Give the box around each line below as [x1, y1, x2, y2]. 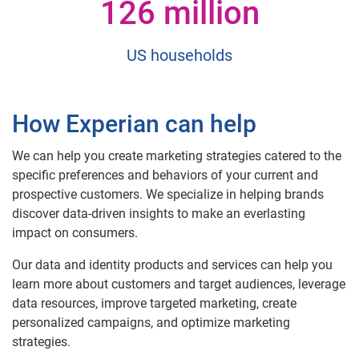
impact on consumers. [12, 224, 138, 240]
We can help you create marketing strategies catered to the [12, 147, 341, 163]
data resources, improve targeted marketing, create [12, 295, 296, 311]
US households [127, 45, 232, 65]
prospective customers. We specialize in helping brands [12, 186, 324, 202]
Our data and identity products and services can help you [12, 256, 333, 272]
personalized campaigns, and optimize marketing [12, 314, 290, 330]
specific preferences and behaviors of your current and [12, 167, 318, 183]
